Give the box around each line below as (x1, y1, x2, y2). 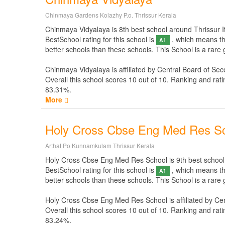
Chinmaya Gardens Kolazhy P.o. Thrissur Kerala (45, 11, 176, 19)
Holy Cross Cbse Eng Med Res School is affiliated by (45, 195, 214, 205)
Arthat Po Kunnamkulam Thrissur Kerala (45, 141, 155, 150)
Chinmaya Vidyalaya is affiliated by (45, 64, 157, 74)
